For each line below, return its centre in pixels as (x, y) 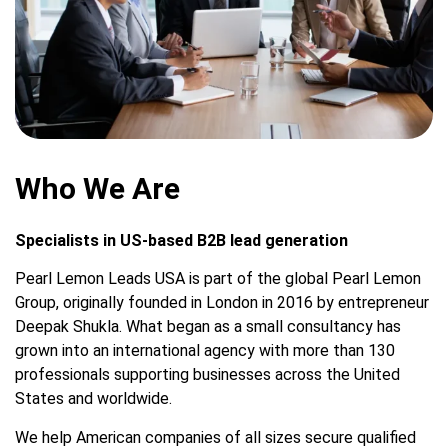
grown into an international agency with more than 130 (205, 351)
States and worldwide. (93, 399)
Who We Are (97, 189)
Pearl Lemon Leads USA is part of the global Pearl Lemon (218, 279)
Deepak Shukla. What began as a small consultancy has (208, 327)
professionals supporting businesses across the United (207, 375)
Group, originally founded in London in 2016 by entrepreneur (222, 303)
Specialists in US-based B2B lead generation (181, 241)
